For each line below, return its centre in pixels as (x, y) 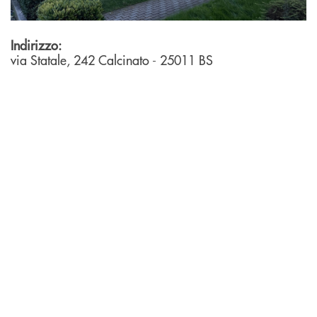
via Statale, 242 (54, 60)
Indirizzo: (36, 45)
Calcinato (125, 60)
